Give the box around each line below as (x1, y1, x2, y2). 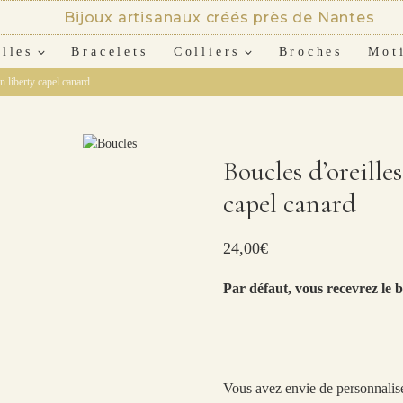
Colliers (173, 44, 241, 58)
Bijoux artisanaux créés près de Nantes (64, 9, 375, 26)
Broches (278, 44, 343, 58)
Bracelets (71, 44, 148, 58)
